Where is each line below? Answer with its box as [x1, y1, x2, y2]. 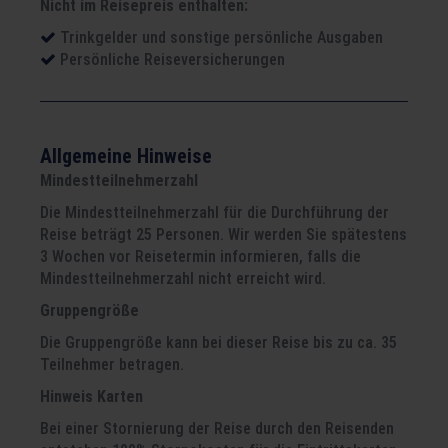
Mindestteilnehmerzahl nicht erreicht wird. [40, 269, 326, 288]
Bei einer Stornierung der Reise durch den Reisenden [40, 419, 394, 438]
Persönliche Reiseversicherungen [60, 50, 285, 69]
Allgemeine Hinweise [40, 144, 212, 168]
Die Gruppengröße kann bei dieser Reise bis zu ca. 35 [40, 333, 397, 352]
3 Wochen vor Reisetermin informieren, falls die [40, 247, 361, 266]
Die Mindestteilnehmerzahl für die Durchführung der [40, 203, 389, 222]
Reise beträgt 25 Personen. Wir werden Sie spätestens [40, 225, 407, 244]
